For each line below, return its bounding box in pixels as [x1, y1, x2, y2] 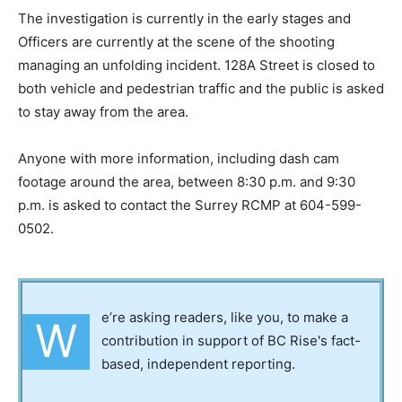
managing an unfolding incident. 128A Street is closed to [18, 56, 375, 74]
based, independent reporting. [101, 354, 295, 372]
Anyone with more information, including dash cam [18, 149, 339, 167]
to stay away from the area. [18, 102, 188, 120]
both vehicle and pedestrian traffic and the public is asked [18, 79, 384, 97]
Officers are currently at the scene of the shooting [18, 32, 335, 50]
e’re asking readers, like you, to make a [101, 308, 348, 326]
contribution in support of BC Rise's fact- [101, 331, 361, 349]
